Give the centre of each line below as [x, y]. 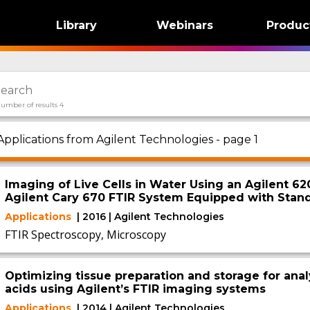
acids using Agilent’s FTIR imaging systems [135, 289]
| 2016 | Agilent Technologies [150, 217]
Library [76, 25]
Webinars [185, 25]
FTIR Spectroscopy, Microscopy [85, 235]
